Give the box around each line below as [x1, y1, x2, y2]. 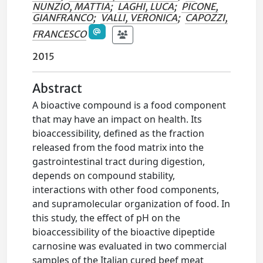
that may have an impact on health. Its [32, 113, 203, 126]
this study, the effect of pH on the [32, 211, 181, 225]
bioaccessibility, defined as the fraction [32, 127, 205, 140]
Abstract [32, 81, 83, 97]
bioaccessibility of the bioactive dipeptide [32, 225, 215, 239]
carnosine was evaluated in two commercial [32, 240, 227, 253]
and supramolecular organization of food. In [32, 197, 231, 211]
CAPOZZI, [185, 12, 228, 23]
